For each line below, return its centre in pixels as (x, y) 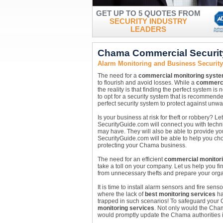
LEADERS (148, 29)
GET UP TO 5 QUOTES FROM (148, 13)
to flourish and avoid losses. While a (147, 83)
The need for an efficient (131, 159)
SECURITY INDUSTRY (148, 21)
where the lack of (121, 194)
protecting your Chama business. (142, 145)
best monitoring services (180, 194)
